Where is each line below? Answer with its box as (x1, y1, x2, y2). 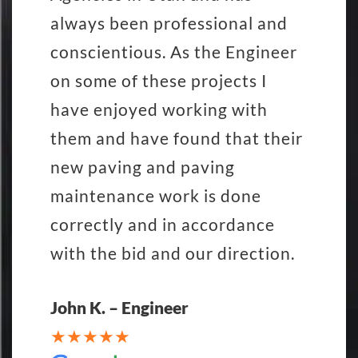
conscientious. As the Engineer (50, 41, 297, 62)
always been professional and (50, 12, 288, 33)
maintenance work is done (50, 185, 261, 205)
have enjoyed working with (50, 98, 268, 119)
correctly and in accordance (50, 213, 275, 234)
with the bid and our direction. (50, 242, 295, 263)
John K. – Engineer (50, 296, 189, 317)
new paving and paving (50, 156, 235, 177)
